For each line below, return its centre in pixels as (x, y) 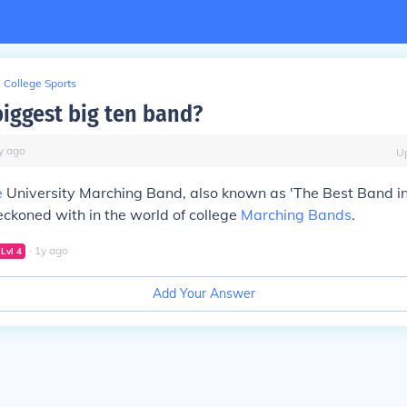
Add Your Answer (203, 293)
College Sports (40, 83)
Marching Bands (296, 214)
